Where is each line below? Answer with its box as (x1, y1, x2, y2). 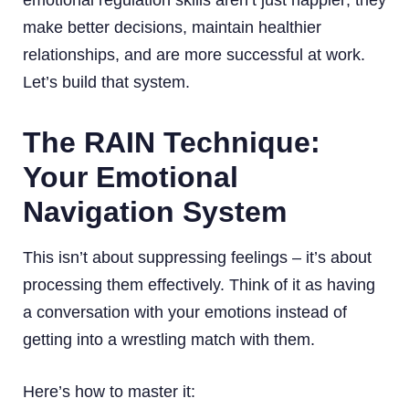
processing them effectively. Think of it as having (23, 275, 375, 294)
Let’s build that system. (23, 72, 190, 91)
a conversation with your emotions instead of (23, 302, 347, 321)
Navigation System (23, 194, 287, 228)
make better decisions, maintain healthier (23, 17, 321, 37)
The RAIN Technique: (23, 125, 320, 159)
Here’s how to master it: (23, 382, 195, 401)
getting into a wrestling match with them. (23, 330, 315, 349)
